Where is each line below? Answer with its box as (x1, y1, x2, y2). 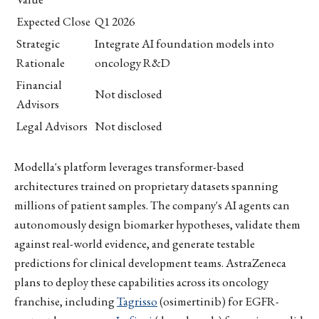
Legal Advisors (16, 117, 88, 134)
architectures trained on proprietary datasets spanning (14, 177, 278, 194)
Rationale (16, 54, 65, 70)
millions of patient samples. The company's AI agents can (14, 197, 290, 213)
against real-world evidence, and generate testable (14, 235, 255, 251)
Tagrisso (117, 293, 157, 309)
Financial (16, 76, 62, 93)
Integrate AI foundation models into (95, 35, 274, 51)
